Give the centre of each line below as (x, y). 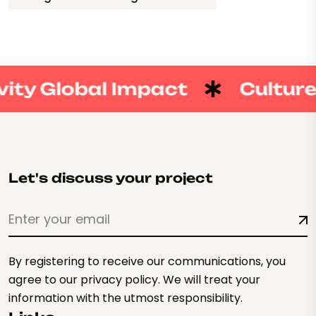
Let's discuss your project (111, 178)
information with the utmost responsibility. (126, 298)
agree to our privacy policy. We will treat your (134, 280)
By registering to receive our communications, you (147, 262)
